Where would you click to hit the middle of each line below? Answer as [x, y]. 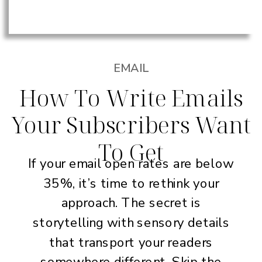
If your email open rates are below [131, 164]
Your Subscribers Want [131, 125]
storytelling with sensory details [131, 223]
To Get [131, 151]
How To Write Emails [131, 97]
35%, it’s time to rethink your [131, 183]
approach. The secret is [131, 203]
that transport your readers [131, 242]
